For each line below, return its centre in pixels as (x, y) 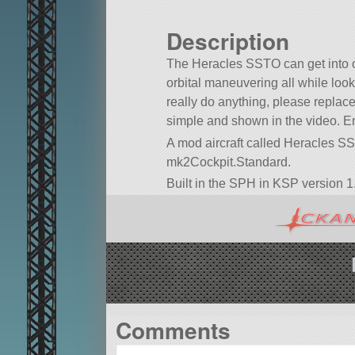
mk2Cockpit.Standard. (229, 162)
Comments (173, 330)
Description (228, 41)
